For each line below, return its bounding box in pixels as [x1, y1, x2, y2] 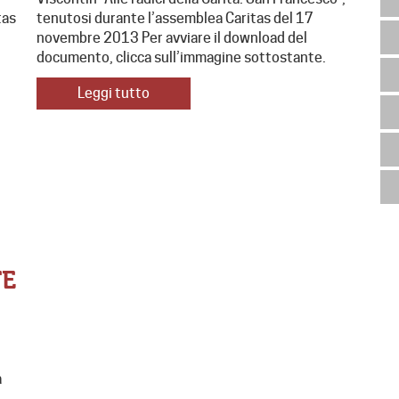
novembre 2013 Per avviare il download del [36, 29, 307, 47]
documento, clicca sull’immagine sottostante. [36, 49, 326, 67]
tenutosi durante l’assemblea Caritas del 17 [36, 10, 313, 28]
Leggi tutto [77, 85, 150, 102]
